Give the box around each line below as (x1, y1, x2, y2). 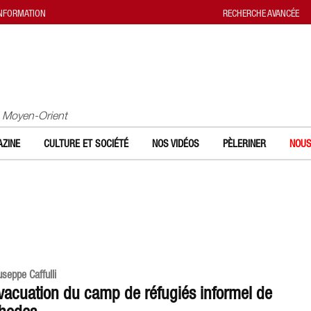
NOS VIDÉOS (152, 137, 199, 149)
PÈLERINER (223, 137, 266, 149)
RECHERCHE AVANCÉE (223, 8, 299, 19)
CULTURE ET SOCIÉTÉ (44, 137, 128, 149)
